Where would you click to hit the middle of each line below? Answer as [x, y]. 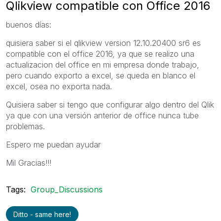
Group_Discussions [67, 189]
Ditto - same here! [42, 214]
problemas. [25, 126]
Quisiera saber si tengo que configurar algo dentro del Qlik [110, 104]
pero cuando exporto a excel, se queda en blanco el [101, 75]
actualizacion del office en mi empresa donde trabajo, [103, 64]
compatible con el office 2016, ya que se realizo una [100, 54]
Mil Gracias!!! [29, 163]
